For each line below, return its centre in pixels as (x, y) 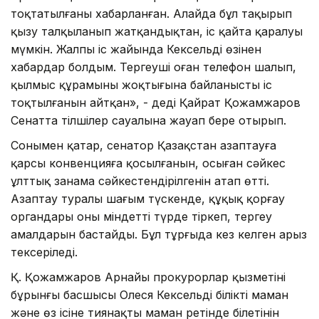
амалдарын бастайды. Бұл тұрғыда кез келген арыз (159, 234)
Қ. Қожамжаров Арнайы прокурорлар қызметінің (148, 277)
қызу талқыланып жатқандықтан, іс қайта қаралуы (157, 31)
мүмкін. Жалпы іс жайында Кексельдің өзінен (136, 49)
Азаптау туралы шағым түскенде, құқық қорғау (148, 198)
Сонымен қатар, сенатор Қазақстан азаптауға (143, 145)
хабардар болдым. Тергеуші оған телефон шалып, (153, 67)
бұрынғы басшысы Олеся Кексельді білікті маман (150, 294)
